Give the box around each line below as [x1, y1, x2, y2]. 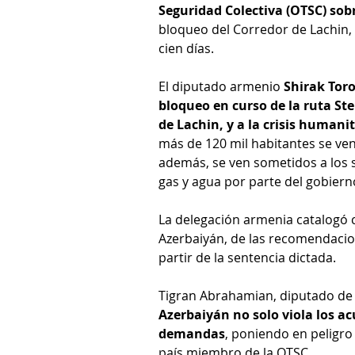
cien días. [158, 39, 214, 57]
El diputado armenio [158, 77, 284, 95]
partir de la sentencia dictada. [158, 248, 336, 266]
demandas [158, 324, 225, 342]
